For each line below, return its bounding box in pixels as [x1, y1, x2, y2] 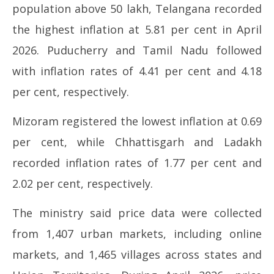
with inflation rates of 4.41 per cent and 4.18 [12, 64, 262, 78]
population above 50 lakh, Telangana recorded [12, 1, 262, 16]
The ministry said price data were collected [12, 206, 262, 220]
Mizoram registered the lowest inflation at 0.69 [12, 114, 262, 128]
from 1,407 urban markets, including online [12, 226, 262, 241]
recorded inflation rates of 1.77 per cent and [12, 155, 262, 170]
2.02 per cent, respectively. [12, 176, 153, 191]
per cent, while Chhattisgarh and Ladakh [12, 135, 262, 149]
